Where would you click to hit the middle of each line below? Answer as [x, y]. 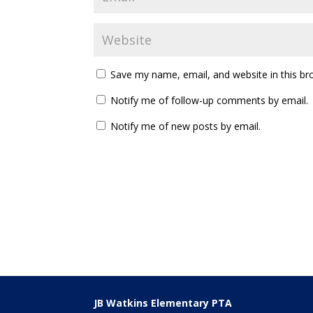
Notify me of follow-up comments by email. [210, 101]
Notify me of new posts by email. [186, 126]
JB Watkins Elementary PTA [163, 303]
